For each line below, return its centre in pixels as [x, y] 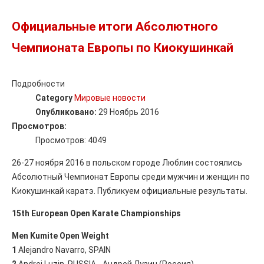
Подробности [38, 83]
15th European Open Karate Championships [96, 213]
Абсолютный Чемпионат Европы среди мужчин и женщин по [131, 176]
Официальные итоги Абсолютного [115, 26]
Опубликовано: [67, 112]
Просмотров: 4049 [71, 140]
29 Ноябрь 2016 [129, 112]
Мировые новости [110, 98]
